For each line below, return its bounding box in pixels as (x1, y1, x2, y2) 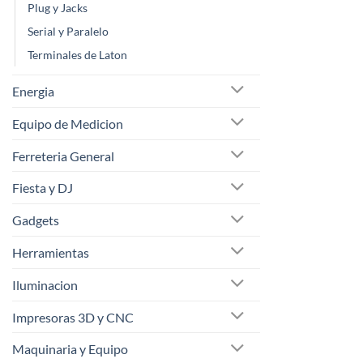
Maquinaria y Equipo (12, 341, 128, 357)
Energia (12, 83, 54, 99)
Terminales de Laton (28, 48, 127, 62)
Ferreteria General (12, 147, 114, 164)
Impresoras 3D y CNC (12, 309, 134, 325)
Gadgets (12, 212, 59, 228)
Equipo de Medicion (12, 115, 123, 131)
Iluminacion (12, 276, 78, 293)
